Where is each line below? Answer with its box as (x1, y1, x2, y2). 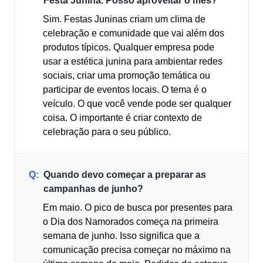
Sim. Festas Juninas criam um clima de (43, 14, 205, 24)
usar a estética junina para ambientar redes (43, 56, 222, 66)
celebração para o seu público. (43, 127, 171, 137)
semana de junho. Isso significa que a (43, 231, 200, 241)
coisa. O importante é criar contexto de (43, 113, 202, 123)
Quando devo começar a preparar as (43, 170, 206, 180)
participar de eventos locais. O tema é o (43, 85, 207, 95)
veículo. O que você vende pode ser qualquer (43, 99, 231, 109)
